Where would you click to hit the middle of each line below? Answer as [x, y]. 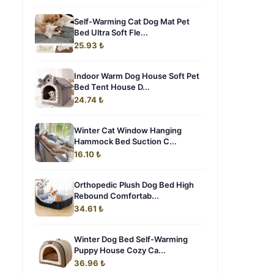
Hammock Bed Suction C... [125, 141]
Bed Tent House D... [112, 87]
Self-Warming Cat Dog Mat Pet [132, 21]
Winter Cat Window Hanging [128, 130]
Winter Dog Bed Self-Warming [131, 239]
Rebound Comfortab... [117, 196]
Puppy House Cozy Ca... [120, 250]
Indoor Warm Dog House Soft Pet [137, 76]
